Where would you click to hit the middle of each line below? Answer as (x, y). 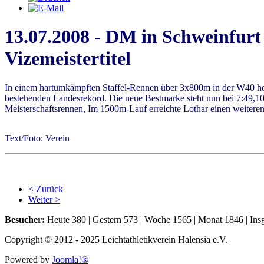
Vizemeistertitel (68, 59)
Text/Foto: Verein (37, 138)
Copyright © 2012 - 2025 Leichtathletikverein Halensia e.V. (116, 239)
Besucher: (25, 219)
